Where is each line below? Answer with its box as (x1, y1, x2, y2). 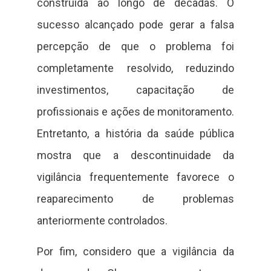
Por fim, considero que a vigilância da (36, 244, 235, 258)
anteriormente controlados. (36, 214, 168, 227)
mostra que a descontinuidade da (36, 149, 235, 162)
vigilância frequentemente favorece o (36, 171, 235, 184)
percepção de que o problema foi (36, 40, 235, 53)
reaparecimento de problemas (36, 192, 235, 206)
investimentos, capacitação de (36, 83, 235, 97)
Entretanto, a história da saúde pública (36, 127, 235, 140)
